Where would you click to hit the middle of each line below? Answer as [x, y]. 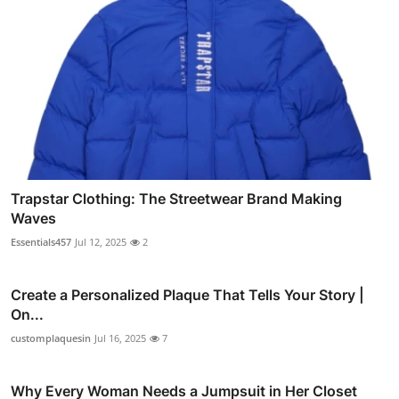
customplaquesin [51, 338]
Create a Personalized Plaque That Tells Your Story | [187, 294]
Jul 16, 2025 [120, 338]
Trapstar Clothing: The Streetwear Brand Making [176, 198]
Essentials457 [41, 241]
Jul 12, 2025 [101, 241]
